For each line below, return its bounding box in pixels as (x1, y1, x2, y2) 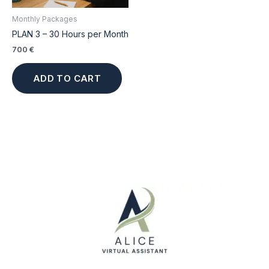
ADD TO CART (33, 72, 101, 84)
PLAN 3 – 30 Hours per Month (12, 28, 128, 39)
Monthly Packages (12, 14, 77, 23)
